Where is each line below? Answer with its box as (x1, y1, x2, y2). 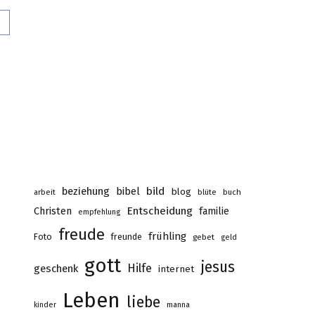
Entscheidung (127, 204, 193, 217)
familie (199, 205, 229, 217)
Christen (34, 204, 72, 217)
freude (58, 224, 105, 244)
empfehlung (78, 207, 120, 217)
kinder (34, 300, 56, 309)
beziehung (62, 184, 110, 198)
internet (158, 262, 194, 275)
